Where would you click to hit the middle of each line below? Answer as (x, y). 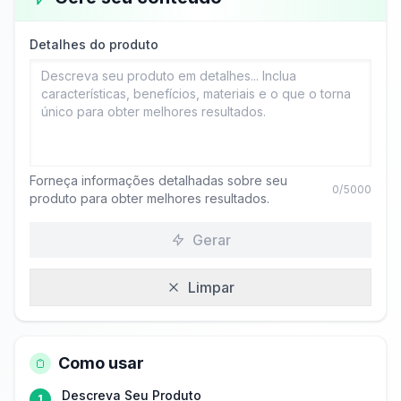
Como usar (101, 363)
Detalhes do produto (94, 44)
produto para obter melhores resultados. (149, 198)
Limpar (211, 287)
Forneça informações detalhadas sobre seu (158, 180)
